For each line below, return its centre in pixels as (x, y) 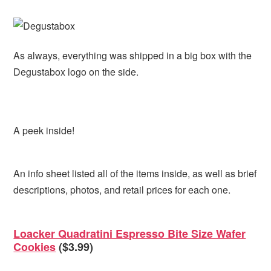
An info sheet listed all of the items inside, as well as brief (135, 173)
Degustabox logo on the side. (76, 71)
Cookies (35, 247)
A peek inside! (44, 131)
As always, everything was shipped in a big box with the (133, 55)
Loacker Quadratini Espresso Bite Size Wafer (130, 234)
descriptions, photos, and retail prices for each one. (122, 189)
